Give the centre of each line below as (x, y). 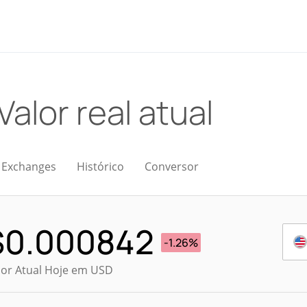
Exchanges (29, 167)
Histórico (100, 167)
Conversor (172, 167)
